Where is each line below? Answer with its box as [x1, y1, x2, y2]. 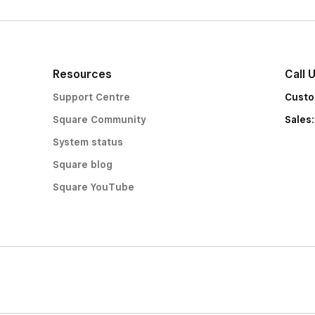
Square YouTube [52, 181, 134, 193]
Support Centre [52, 91, 130, 103]
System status [52, 136, 123, 148]
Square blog [52, 159, 112, 170]
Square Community [52, 114, 146, 125]
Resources [52, 67, 112, 81]
